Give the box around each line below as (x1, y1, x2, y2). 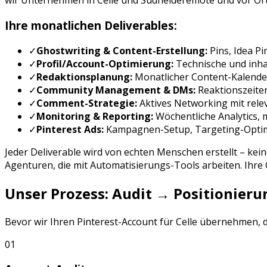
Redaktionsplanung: (36, 70, 132, 83)
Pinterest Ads (36, 122, 101, 136)
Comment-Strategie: (36, 96, 137, 110)
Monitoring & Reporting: (36, 109, 153, 123)
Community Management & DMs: (36, 83, 195, 97)
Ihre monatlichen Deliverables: (5, 18, 177, 33)
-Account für (118, 215, 176, 228)
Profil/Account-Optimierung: (36, 57, 173, 70)
